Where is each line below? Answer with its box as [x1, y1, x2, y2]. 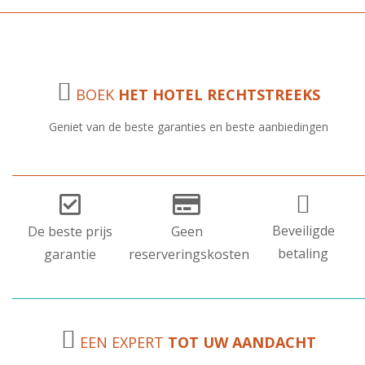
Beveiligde [271, 222, 335, 240]
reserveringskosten [128, 245, 249, 263]
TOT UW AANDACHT [168, 332, 316, 352]
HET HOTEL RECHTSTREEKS [118, 85, 320, 104]
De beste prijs [28, 222, 113, 240]
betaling [278, 244, 329, 262]
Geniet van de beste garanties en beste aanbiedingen [49, 119, 328, 134]
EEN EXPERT [76, 332, 168, 352]
